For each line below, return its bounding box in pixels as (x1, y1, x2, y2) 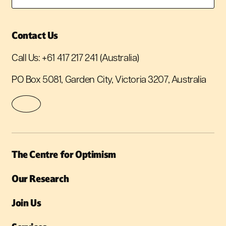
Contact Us (12, 29, 58, 41)
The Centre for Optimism (12, 148, 116, 160)
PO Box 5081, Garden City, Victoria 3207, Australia (12, 75, 206, 85)
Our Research (12, 172, 69, 185)
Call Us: (12, 53, 42, 64)
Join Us (12, 196, 41, 209)
